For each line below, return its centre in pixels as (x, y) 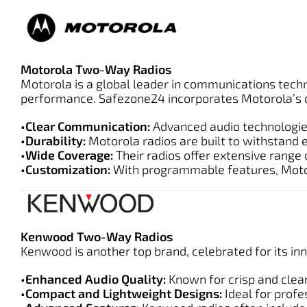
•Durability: (53, 140)
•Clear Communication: (85, 126)
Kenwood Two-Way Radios (97, 237)
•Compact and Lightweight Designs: (121, 294)
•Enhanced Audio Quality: (93, 279)
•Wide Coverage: (67, 155)
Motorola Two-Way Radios (96, 69)
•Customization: (65, 169)
